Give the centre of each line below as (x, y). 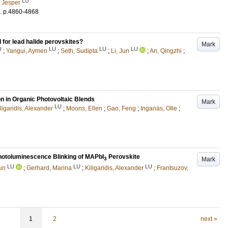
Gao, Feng (121, 108)
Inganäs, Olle (159, 108)
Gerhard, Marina (49, 168)
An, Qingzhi (166, 51)
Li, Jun (120, 51)
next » (209, 219)
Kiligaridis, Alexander (114, 168)
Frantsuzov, (173, 168)
